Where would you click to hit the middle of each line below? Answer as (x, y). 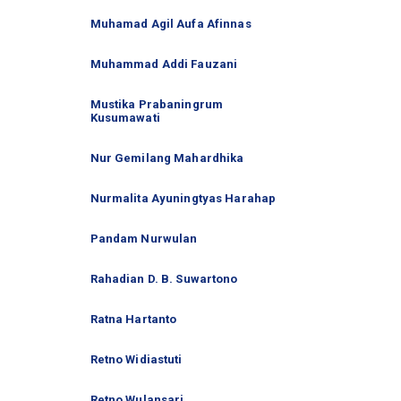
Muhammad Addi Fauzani (164, 64)
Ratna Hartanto (133, 319)
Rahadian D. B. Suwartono (164, 278)
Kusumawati (125, 117)
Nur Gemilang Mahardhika (167, 158)
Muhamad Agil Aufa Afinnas (171, 23)
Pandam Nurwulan (144, 238)
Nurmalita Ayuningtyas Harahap (183, 198)
